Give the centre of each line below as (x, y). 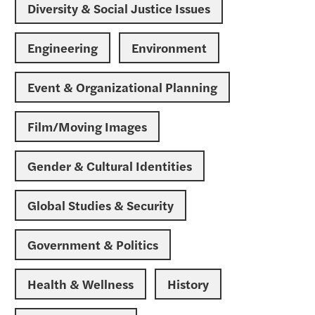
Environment (169, 47)
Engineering (63, 47)
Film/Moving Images (87, 126)
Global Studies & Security (101, 205)
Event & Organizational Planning (122, 87)
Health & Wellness (81, 284)
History (188, 284)
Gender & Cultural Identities (110, 166)
